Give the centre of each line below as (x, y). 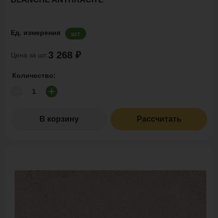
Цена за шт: (29, 55)
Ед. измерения (36, 33)
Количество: (34, 75)
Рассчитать (159, 119)
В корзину (59, 119)
